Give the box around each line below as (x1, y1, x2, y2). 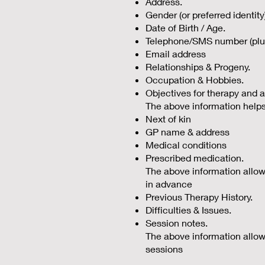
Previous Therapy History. (146, 191, 253, 202)
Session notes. (146, 217, 208, 228)
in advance (146, 178, 192, 189)
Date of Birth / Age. (146, 22, 225, 33)
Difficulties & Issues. (146, 204, 231, 215)
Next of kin (146, 113, 191, 124)
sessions (146, 243, 183, 254)
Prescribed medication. (146, 152, 244, 163)
